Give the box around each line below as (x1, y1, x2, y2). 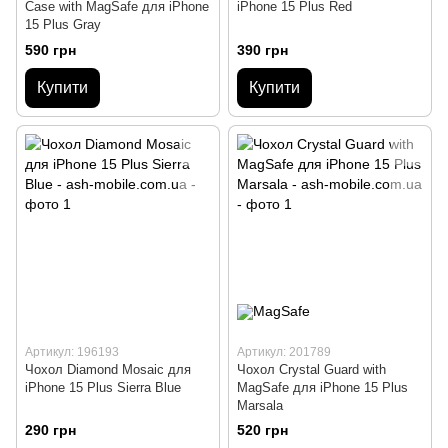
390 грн (237, 41, 288, 58)
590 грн (25, 41, 76, 58)
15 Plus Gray (25, 16, 101, 32)
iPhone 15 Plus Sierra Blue (25, 379, 181, 395)
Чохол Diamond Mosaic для (25, 361, 191, 377)
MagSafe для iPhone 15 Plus (237, 379, 408, 395)
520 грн (237, 422, 288, 439)
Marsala (237, 397, 283, 413)
